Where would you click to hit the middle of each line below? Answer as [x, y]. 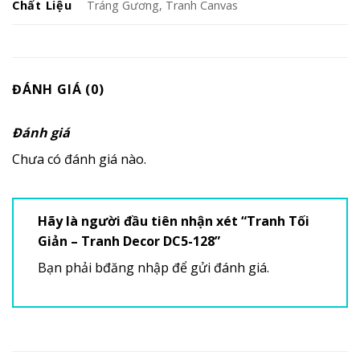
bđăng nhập [132, 267]
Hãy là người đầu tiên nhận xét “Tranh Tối [174, 221]
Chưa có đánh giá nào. [79, 159]
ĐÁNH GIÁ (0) [58, 89]
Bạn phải [66, 267]
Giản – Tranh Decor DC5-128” [131, 241]
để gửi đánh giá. [219, 267]
